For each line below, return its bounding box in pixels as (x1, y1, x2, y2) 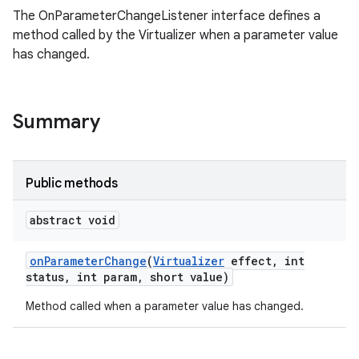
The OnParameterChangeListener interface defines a (13, 8, 321, 24)
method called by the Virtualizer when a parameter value (13, 27, 338, 43)
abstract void (30, 212, 115, 228)
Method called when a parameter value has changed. (26, 299, 304, 313)
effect (224, 253, 272, 268)
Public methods (26, 175, 118, 192)
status (26, 269, 64, 284)
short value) (143, 269, 229, 284)
